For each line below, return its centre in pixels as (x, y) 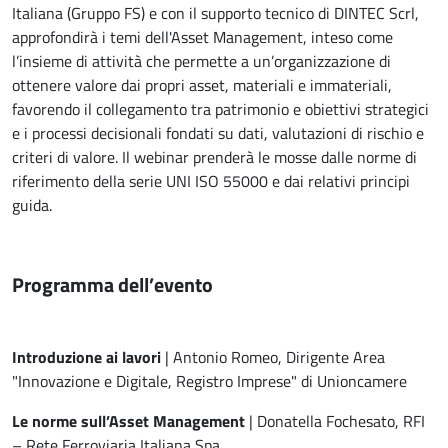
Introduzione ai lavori (86, 357)
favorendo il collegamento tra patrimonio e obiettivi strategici (220, 109)
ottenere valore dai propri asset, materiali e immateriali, (202, 85)
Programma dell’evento (112, 285)
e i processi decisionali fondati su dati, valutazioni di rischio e (218, 133)
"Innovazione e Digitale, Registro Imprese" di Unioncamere (209, 381)
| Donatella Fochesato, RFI (335, 421)
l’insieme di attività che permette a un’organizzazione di (201, 61)
